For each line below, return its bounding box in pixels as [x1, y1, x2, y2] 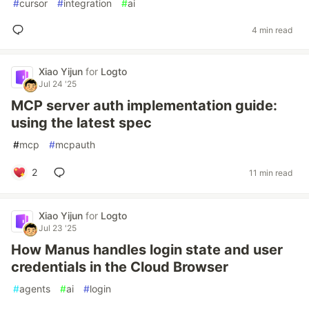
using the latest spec [11, 114, 152, 131]
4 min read [252, 24, 292, 35]
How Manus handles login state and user [11, 241, 283, 258]
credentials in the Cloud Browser [11, 259, 228, 275]
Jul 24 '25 [39, 79, 77, 89]
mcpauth [55, 139, 95, 150]
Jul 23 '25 [39, 223, 77, 233]
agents [19, 283, 50, 295]
